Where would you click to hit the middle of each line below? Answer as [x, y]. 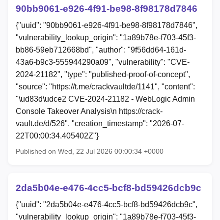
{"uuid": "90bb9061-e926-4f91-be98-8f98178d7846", [107, 26]
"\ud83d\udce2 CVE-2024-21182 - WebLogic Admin [105, 99]
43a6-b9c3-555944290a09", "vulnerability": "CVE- [103, 62]
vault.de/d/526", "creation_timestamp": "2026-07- [100, 124]
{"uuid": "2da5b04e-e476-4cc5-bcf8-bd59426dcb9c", [107, 204]
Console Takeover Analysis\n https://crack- [89, 111]
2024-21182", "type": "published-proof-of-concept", [103, 75]
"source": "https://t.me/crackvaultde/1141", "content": [105, 87]
